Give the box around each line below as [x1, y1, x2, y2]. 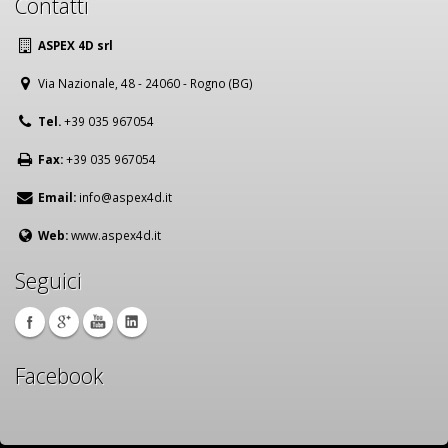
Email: [38, 188, 77, 205]
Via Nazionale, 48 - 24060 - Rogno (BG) [35, 74, 254, 91]
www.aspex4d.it [68, 226, 162, 243]
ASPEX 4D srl [38, 36, 114, 53]
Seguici [15, 265, 82, 295]
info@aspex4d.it [79, 188, 173, 205]
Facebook [15, 360, 103, 390]
